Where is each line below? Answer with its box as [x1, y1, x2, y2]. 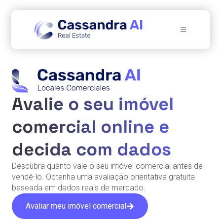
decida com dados [12, 138, 171, 161]
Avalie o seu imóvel [12, 93, 174, 116]
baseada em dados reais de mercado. [12, 183, 146, 193]
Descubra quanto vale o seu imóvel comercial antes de [12, 161, 203, 171]
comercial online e [12, 115, 169, 139]
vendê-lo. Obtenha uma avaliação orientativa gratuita [12, 172, 195, 182]
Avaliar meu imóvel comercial [26, 201, 126, 211]
